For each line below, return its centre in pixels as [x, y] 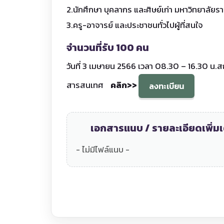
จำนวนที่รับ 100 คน [108, 48]
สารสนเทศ [87, 85]
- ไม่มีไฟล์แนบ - [103, 150]
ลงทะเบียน [166, 86]
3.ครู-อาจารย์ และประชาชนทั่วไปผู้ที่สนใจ [135, 25]
